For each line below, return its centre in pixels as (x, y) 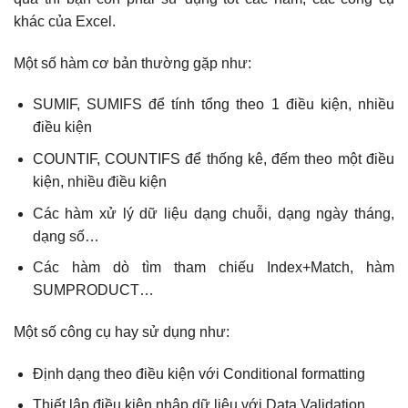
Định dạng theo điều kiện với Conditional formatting (199, 373)
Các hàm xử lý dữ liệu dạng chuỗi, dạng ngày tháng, (213, 213)
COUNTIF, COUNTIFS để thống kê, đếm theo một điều (213, 159)
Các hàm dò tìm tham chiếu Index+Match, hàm (213, 268)
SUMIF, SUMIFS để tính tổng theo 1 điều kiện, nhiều (213, 105)
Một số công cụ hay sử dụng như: (122, 332)
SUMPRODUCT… (93, 291)
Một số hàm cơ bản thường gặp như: (133, 63)
